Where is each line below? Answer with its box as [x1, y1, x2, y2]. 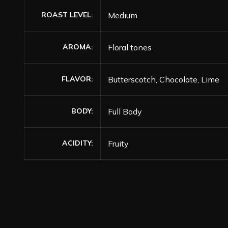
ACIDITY [62, 138, 91, 148]
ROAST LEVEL [41, 10, 91, 19]
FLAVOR [62, 74, 91, 83]
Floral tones [108, 42, 152, 52]
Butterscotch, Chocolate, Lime [108, 74, 219, 84]
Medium [108, 10, 137, 20]
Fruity [108, 138, 129, 149]
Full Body [108, 106, 142, 117]
